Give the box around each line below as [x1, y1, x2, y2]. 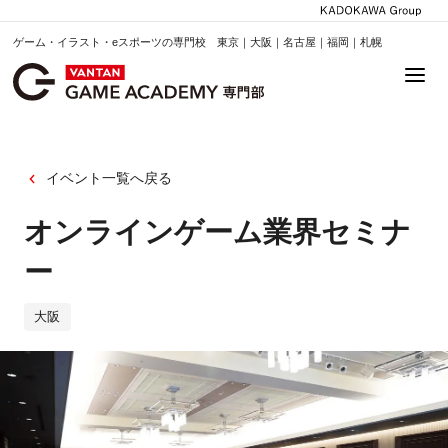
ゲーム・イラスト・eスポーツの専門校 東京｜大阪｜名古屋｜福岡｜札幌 [13, 35, 383, 48]
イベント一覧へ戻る [45, 170, 172, 187]
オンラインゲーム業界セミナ [23, 215, 411, 248]
